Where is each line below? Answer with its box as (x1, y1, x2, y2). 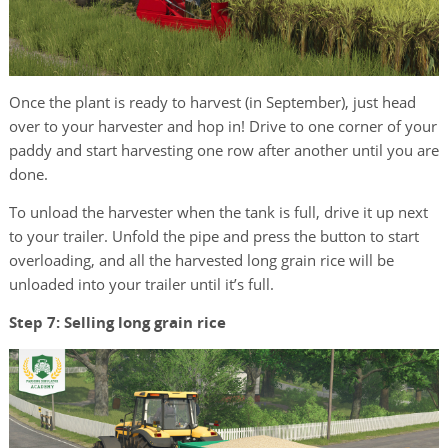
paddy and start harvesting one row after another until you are (8, 140, 439, 161)
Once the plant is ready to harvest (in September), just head (8, 92, 416, 113)
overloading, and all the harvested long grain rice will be (8, 250, 394, 271)
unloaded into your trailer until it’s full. (8, 274, 274, 295)
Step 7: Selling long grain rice (8, 312, 226, 334)
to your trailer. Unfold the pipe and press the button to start (8, 226, 419, 247)
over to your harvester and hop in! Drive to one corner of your (8, 116, 437, 137)
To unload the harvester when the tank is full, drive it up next (8, 202, 428, 223)
